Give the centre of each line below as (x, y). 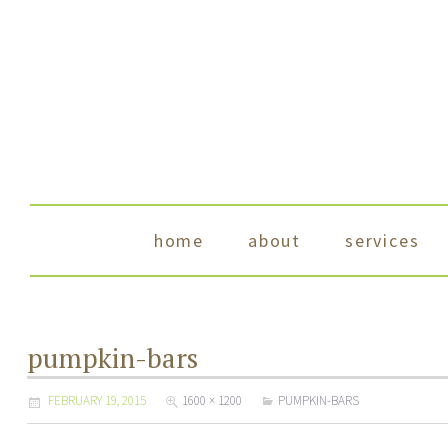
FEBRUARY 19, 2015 (97, 400)
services (382, 240)
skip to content (120, 240)
